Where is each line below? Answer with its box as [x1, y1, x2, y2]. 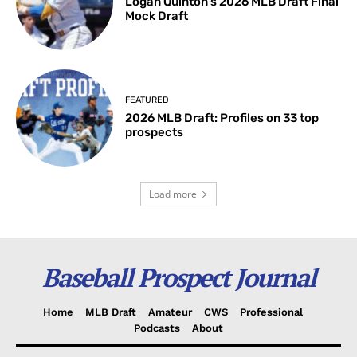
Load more [149, 187, 197, 202]
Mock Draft [125, 9, 189, 24]
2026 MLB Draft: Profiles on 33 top [125, 111, 320, 126]
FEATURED [125, 95, 170, 106]
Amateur [147, 306, 192, 319]
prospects [125, 125, 184, 140]
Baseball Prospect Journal [41, 261, 316, 295]
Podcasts [134, 322, 180, 335]
